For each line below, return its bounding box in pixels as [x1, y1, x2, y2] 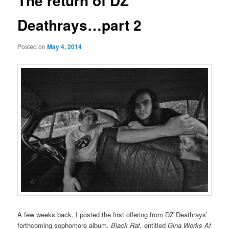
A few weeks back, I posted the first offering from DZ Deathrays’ [17, 210, 208, 220]
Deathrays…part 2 [17, 14, 142, 36]
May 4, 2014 [47, 41, 82, 51]
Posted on [17, 41, 48, 51]
